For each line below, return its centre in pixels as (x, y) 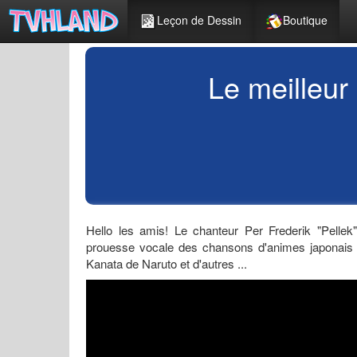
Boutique (305, 20)
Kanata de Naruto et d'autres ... (167, 263)
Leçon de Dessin (199, 20)
